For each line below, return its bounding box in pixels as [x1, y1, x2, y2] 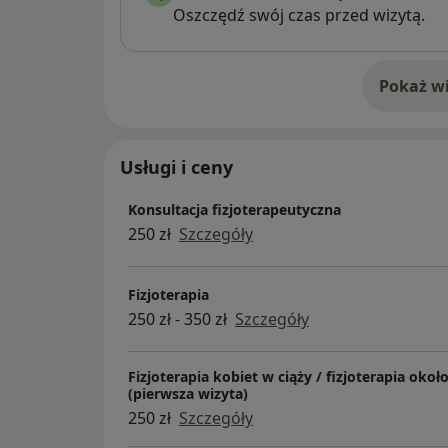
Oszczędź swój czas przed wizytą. [173, 3, 425, 26]
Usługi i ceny [120, 154, 233, 179]
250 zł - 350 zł [128, 308, 227, 331]
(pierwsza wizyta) [128, 383, 248, 403]
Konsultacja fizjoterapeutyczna [128, 200, 341, 220]
